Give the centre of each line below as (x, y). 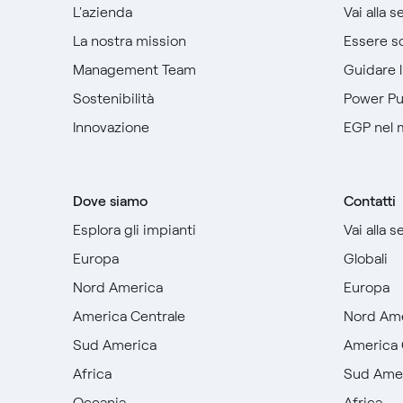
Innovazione (111, 127)
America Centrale (129, 316)
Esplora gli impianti (134, 230)
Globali (366, 259)
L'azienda (102, 12)
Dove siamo (110, 201)
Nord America (117, 287)
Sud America (114, 345)
